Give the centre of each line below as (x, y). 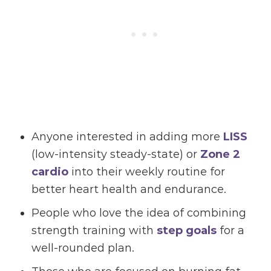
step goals (187, 231)
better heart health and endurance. (129, 190)
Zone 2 (220, 155)
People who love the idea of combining (139, 213)
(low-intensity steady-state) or (116, 155)
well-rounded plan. (83, 248)
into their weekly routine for (147, 172)
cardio (50, 172)
